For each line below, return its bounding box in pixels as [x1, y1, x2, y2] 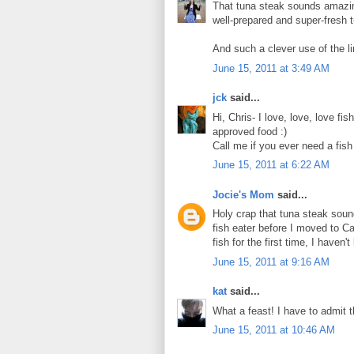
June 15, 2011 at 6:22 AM [213, 159, 330, 171]
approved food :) [213, 125, 287, 137]
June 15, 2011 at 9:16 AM [213, 255, 330, 268]
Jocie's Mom [213, 188, 274, 201]
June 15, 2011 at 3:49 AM [213, 62, 330, 74]
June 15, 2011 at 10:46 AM [213, 324, 335, 337]
